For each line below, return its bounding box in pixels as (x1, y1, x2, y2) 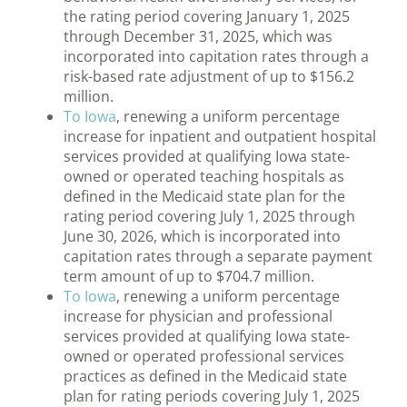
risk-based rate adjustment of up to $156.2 (64, 66, 354, 87)
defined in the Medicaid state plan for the (64, 186, 345, 207)
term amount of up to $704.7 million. (64, 266, 314, 287)
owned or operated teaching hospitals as (64, 166, 344, 187)
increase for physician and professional (64, 306, 333, 327)
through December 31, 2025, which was (64, 26, 333, 47)
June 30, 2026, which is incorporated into (64, 226, 341, 247)
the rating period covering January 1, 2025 (64, 6, 350, 27)
